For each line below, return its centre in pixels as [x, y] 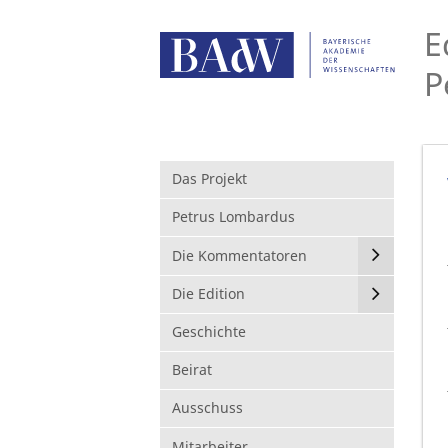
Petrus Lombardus [233, 217]
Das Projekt [209, 179]
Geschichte [209, 331]
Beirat [192, 370]
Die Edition [208, 293]
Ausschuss [207, 408]
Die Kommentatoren [239, 255]
